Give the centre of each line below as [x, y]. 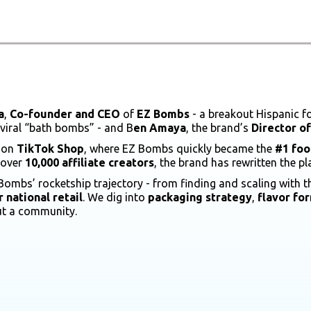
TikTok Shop [50, 148]
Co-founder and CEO [65, 114]
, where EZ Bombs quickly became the [179, 148]
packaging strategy [200, 197]
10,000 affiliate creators [90, 162]
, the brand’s [219, 127]
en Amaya [160, 127]
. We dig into [115, 197]
